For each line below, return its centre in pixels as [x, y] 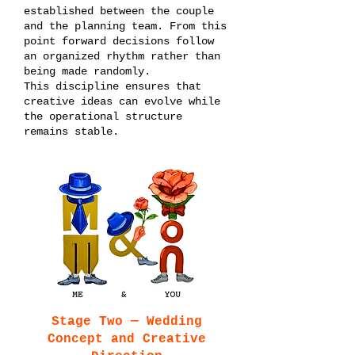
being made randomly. [87, 71]
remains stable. [71, 132]
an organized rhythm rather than [122, 56]
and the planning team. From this [125, 26]
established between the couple [119, 11]
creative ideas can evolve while [122, 101]
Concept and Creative [127, 339]
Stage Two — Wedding [127, 322]
